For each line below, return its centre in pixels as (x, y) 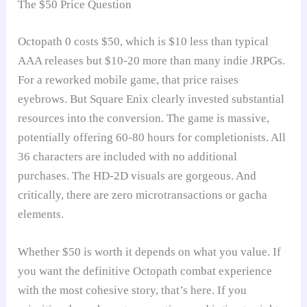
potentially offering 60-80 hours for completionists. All (152, 137)
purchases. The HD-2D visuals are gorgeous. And (137, 175)
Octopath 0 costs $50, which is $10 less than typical (144, 41)
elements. (41, 214)
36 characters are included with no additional (128, 156)
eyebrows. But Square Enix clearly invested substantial (151, 99)
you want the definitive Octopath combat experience (145, 271)
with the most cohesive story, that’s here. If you (133, 290)
